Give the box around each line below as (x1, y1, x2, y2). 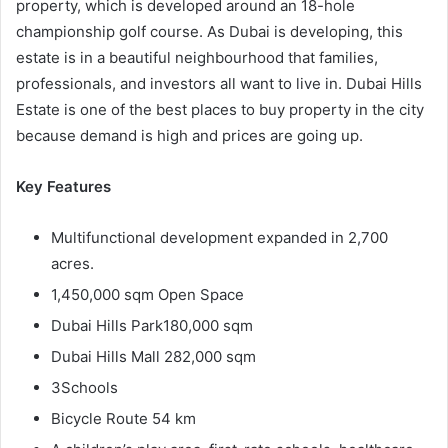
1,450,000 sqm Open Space (51, 285, 244, 305)
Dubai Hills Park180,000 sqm (51, 316, 253, 336)
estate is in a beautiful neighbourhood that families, (16, 48, 378, 68)
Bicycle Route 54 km (51, 409, 196, 429)
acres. (51, 254, 94, 274)
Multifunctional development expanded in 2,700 (51, 228, 388, 248)
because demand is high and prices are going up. (16, 126, 363, 146)
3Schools (51, 378, 118, 398)
